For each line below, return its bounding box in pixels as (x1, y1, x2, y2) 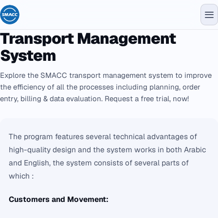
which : (9, 171, 34, 181)
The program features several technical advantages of (9, 131, 197, 142)
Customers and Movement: (9, 194, 109, 204)
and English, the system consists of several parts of (9, 158, 189, 168)
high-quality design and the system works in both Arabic (9, 145, 206, 155)
